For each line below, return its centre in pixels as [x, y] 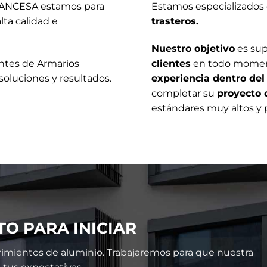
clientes [171, 63]
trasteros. [176, 21]
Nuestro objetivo [193, 48]
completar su [184, 93]
